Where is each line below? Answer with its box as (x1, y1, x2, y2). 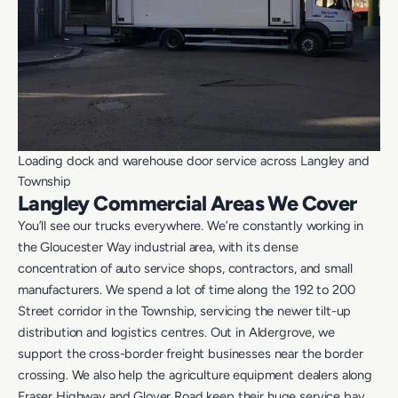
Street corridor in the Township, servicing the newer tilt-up (18, 303, 352, 320)
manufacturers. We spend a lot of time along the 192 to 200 (18, 282, 355, 298)
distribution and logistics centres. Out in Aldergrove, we (18, 324, 335, 341)
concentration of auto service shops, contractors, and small (18, 260, 353, 277)
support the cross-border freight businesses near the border (18, 346, 363, 362)
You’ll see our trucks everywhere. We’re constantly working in (18, 218, 364, 235)
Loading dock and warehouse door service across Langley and (18, 153, 370, 170)
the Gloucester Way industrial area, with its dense (18, 239, 298, 256)
